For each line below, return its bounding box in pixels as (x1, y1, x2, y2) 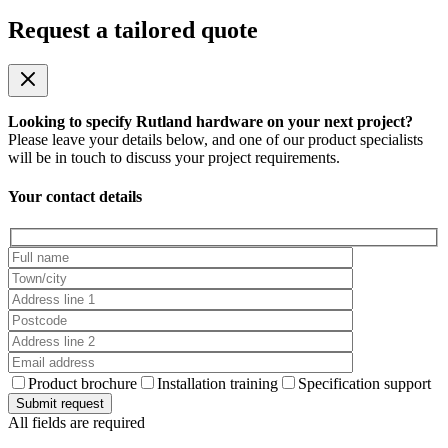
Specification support (298, 375, 431, 393)
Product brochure (28, 375, 137, 393)
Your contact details (8, 188, 142, 206)
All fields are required (8, 414, 145, 432)
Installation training (157, 375, 278, 393)
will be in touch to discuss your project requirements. (8, 149, 340, 167)
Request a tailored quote (8, 17, 258, 44)
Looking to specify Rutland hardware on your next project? (8, 113, 413, 131)
